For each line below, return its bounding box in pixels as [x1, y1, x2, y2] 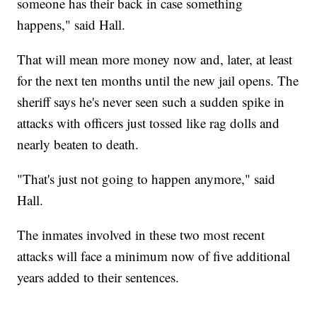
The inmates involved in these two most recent [17, 226, 265, 244]
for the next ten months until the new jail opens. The [17, 71, 299, 90]
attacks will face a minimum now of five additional [17, 247, 291, 265]
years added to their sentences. [17, 268, 180, 287]
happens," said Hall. [17, 16, 126, 34]
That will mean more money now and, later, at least [17, 50, 293, 69]
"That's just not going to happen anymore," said [17, 170, 276, 188]
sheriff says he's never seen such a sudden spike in [17, 93, 285, 111]
